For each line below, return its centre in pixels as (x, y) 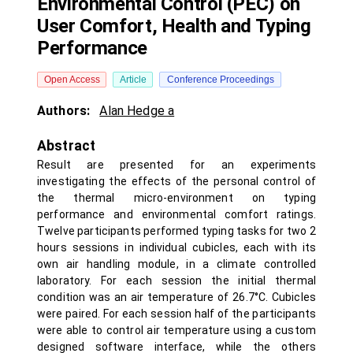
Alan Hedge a (137, 111)
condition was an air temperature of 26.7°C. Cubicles (176, 297)
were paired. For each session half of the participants (176, 314)
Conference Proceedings (220, 80)
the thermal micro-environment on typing (176, 198)
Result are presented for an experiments (176, 165)
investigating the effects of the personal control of (176, 181)
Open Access (72, 80)
